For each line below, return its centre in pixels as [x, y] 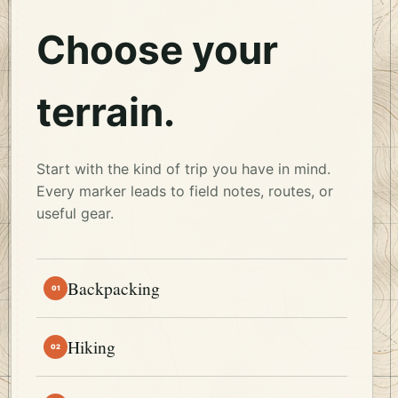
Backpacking [114, 288]
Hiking [92, 347]
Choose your [157, 50]
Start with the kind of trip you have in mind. [183, 169]
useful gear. [75, 214]
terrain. [106, 112]
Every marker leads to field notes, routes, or [185, 191]
